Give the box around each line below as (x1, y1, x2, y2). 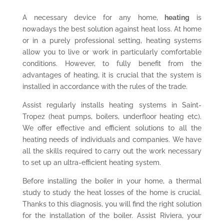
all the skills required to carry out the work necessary (22, 146, 202, 155)
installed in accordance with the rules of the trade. (22, 82, 187, 90)
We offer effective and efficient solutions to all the (22, 123, 202, 132)
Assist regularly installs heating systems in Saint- (22, 100, 202, 109)
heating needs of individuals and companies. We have (22, 135, 202, 143)
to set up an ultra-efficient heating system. (22, 158, 161, 166)
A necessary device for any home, (22, 13, 165, 21)
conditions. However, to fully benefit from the (22, 59, 202, 67)
